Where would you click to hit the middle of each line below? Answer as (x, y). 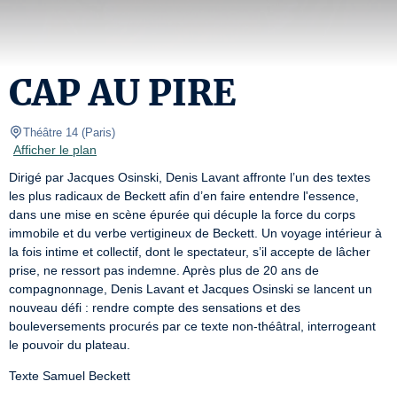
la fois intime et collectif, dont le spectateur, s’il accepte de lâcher (190, 252)
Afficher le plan (55, 150)
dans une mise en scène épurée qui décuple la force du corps (182, 214)
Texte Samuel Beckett (70, 376)
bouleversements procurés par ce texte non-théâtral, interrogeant (192, 326)
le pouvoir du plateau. (70, 345)
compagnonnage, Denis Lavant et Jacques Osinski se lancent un (191, 289)
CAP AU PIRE (122, 93)
